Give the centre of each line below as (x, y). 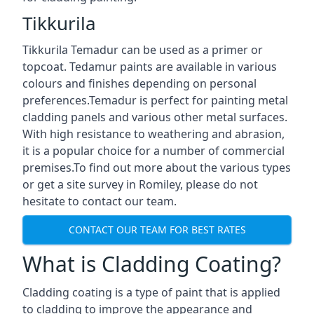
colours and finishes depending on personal (139, 83)
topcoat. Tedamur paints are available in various (150, 66)
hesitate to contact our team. (100, 201)
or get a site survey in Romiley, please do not (140, 184)
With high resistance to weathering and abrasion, (153, 134)
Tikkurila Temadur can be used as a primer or (143, 49)
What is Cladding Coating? (152, 264)
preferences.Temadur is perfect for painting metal (155, 100)
